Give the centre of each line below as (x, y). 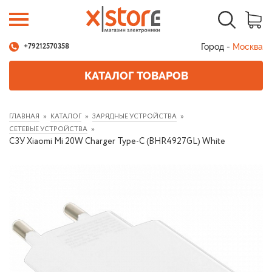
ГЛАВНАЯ (24, 117)
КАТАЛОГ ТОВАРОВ (136, 76)
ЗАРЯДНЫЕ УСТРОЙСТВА (134, 117)
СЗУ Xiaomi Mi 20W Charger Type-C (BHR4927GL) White (117, 141)
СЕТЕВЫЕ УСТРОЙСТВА (48, 129)
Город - (217, 47)
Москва (248, 47)
